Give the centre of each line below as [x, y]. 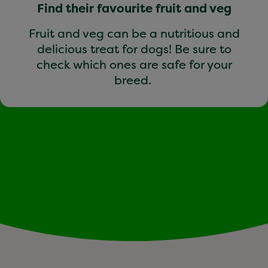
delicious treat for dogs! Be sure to [134, 48]
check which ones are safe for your [134, 64]
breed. [134, 80]
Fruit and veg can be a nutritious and [134, 33]
